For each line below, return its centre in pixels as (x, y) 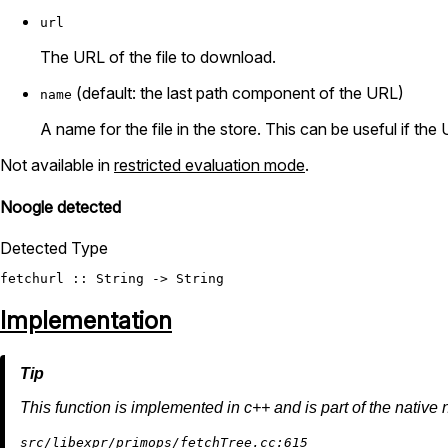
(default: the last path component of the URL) (238, 93)
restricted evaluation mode (209, 165)
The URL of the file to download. (158, 57)
